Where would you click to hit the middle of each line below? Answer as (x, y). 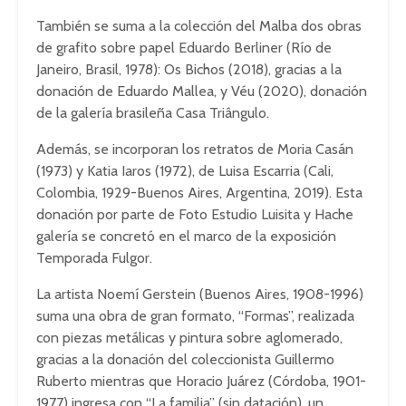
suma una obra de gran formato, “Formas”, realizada (195, 316)
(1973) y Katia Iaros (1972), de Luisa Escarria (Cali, (185, 171)
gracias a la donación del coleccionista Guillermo (185, 359)
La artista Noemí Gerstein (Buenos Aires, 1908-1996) (200, 294)
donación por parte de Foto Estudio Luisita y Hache (195, 214)
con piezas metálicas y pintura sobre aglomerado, (189, 338)
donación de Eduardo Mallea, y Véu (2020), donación (202, 91)
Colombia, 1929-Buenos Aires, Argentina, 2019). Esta (199, 193)
